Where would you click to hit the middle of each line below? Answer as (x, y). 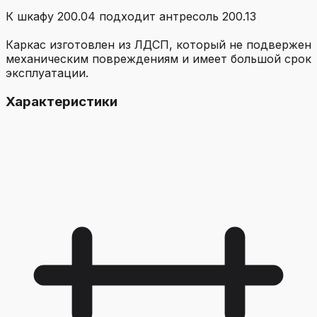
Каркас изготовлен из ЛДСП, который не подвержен (158, 45)
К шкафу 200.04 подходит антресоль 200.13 (131, 16)
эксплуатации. (47, 73)
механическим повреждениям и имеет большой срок (158, 59)
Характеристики (62, 101)
